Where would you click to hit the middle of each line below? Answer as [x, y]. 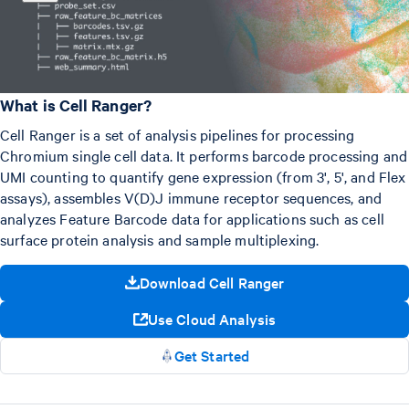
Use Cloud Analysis [212, 319]
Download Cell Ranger [212, 283]
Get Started [212, 356]
